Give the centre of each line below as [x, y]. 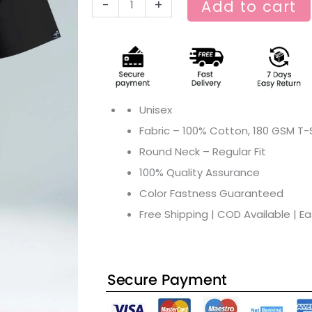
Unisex [155, 109]
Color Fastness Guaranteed [211, 193]
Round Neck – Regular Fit [202, 151]
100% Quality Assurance [199, 172]
